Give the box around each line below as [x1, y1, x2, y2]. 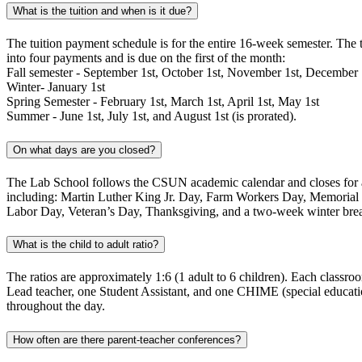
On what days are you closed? [13, 143, 155, 156]
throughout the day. [6, 299, 105, 314]
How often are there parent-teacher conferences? [13, 333, 241, 346]
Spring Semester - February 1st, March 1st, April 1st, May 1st [6, 95, 319, 109]
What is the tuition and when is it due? [13, 5, 192, 18]
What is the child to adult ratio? [13, 238, 158, 251]
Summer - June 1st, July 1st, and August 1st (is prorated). [6, 109, 297, 124]
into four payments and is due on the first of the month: [6, 51, 285, 65]
